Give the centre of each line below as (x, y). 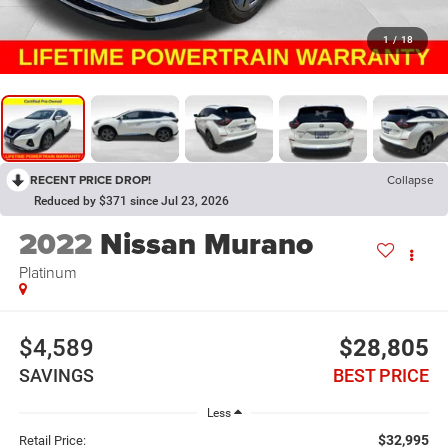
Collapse (410, 180)
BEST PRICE (381, 375)
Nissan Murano (206, 244)
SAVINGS (56, 375)
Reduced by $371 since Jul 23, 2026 (131, 201)
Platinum (47, 272)
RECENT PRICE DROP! (90, 180)
